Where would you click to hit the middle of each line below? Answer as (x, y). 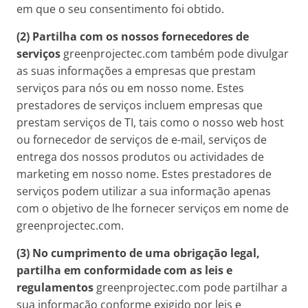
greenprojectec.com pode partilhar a (190, 287)
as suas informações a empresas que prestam (136, 71)
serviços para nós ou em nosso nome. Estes (130, 88)
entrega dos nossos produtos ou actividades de (140, 157)
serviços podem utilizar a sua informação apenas (144, 191)
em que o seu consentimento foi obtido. (120, 9)
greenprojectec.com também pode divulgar (175, 54)
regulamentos (55, 287)
